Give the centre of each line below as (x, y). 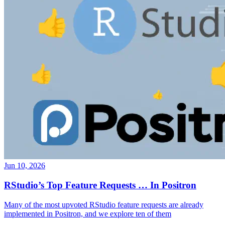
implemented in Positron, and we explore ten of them (88, 213)
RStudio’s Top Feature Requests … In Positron (100, 185)
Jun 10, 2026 (25, 166)
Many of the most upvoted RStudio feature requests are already (104, 204)
